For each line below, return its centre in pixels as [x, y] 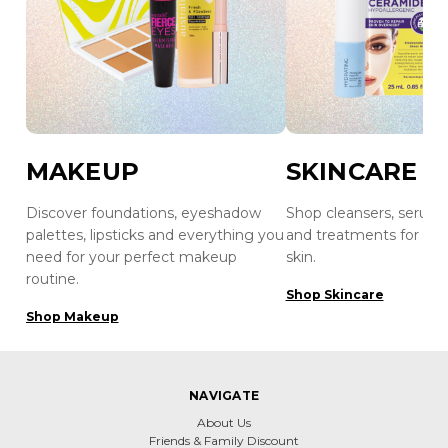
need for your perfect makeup [131, 257]
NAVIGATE [224, 395]
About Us [224, 422]
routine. [52, 279]
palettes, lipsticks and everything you [154, 235]
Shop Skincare [334, 294]
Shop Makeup [72, 316]
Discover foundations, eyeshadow [143, 213]
